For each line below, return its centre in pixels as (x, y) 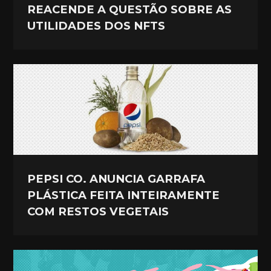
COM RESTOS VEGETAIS (98, 211)
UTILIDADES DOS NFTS (96, 26)
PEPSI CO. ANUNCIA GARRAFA (116, 178)
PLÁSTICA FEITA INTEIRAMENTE (124, 195)
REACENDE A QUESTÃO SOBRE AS (130, 10)
